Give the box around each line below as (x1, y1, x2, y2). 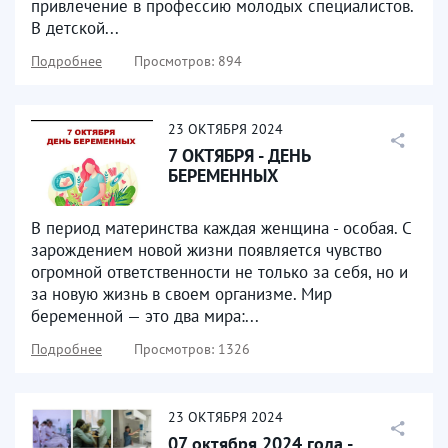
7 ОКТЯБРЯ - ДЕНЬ (168, 144, 310, 167)
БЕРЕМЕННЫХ (168, 164, 278, 187)
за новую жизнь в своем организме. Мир (31, 283, 332, 305)
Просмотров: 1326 (134, 340, 250, 358)
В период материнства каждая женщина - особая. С (31, 217, 411, 239)
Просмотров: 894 (134, 52, 242, 70)
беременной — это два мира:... (31, 305, 259, 327)
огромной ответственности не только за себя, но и (31, 261, 408, 283)
